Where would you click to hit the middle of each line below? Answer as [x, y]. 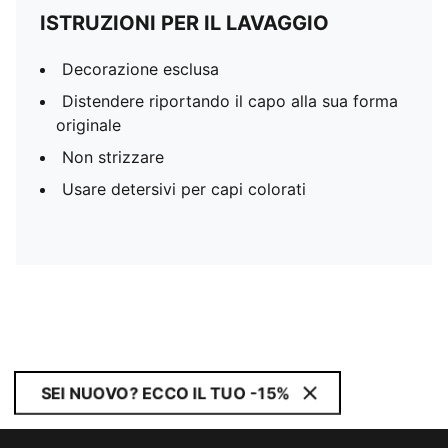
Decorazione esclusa [140, 69]
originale [88, 125]
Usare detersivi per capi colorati [184, 189]
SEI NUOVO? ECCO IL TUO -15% [165, 393]
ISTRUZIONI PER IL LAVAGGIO [184, 23]
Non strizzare [113, 157]
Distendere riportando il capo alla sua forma [230, 101]
